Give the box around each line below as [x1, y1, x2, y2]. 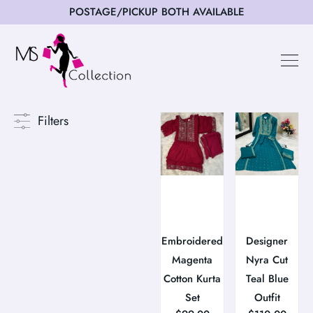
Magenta [172, 252, 213, 268]
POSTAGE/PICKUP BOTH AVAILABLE [68, 4, 245, 20]
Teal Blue [245, 270, 289, 286]
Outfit [254, 289, 280, 305]
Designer [246, 233, 289, 249]
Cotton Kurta [163, 270, 221, 286]
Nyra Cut [246, 252, 289, 268]
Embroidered [161, 233, 224, 249]
